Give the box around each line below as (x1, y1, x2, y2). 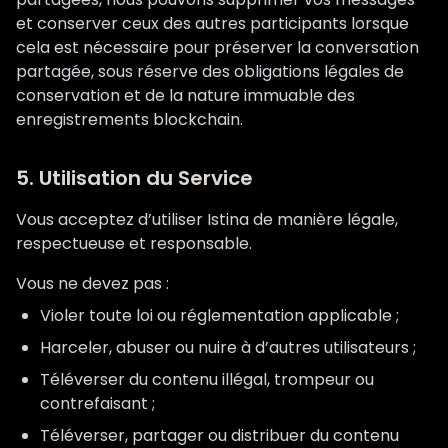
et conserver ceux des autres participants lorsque (16, 12, 409, 35)
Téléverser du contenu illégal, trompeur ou (40, 368, 374, 391)
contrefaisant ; (40, 392, 155, 415)
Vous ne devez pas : (16, 272, 169, 295)
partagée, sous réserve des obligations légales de (16, 60, 404, 83)
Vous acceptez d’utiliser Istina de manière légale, (16, 208, 398, 231)
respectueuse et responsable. (16, 232, 252, 255)
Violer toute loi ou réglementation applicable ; (40, 304, 399, 327)
